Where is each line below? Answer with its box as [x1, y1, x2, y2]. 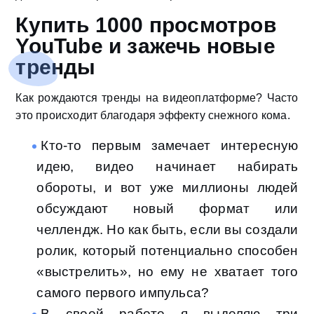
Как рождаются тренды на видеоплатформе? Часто [15, 92, 299, 104]
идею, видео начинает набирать [36, 159, 299, 175]
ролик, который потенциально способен [36, 243, 299, 259]
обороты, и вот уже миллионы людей [36, 180, 299, 196]
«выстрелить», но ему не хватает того [36, 264, 299, 280]
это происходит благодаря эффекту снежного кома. [15, 109, 290, 122]
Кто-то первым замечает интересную [41, 138, 299, 153]
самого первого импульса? [36, 285, 210, 301]
